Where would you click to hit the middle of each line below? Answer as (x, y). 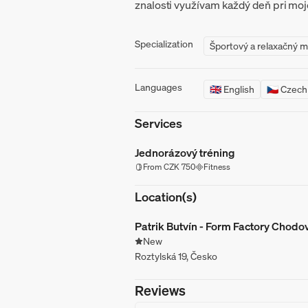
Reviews (160, 290)
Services (158, 123)
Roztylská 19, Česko (176, 256)
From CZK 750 (169, 166)
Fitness (217, 166)
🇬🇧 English (232, 89)
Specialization (164, 43)
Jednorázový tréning (185, 152)
